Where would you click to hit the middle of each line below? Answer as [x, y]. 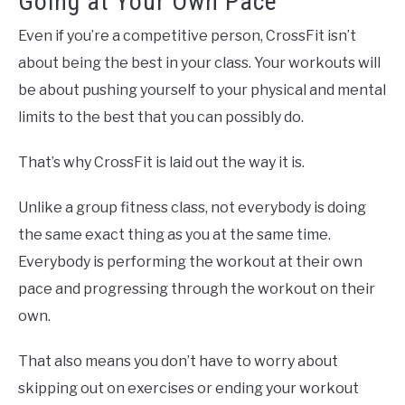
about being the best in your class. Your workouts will [199, 63]
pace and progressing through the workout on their [197, 289]
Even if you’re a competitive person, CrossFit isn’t [187, 36]
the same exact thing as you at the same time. [174, 235]
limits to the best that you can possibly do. [161, 118]
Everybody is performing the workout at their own [190, 262]
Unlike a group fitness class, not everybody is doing [192, 208]
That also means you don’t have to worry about [178, 362]
